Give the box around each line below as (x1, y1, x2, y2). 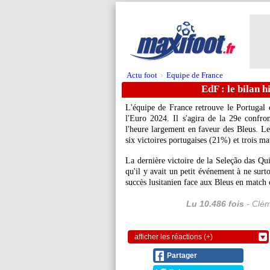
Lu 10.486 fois (186, 199, 244, 209)
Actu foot (127, 71, 157, 80)
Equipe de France (166, 71, 223, 80)
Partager (167, 251, 197, 260)
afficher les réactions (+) (134, 233, 213, 241)
